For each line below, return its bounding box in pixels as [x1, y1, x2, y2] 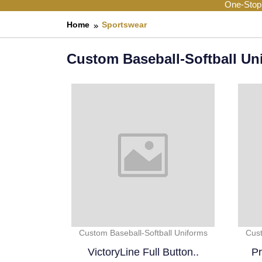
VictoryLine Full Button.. [87, 246, 199, 258]
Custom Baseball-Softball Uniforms [78, 228, 208, 238]
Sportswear [102, 20, 147, 30]
